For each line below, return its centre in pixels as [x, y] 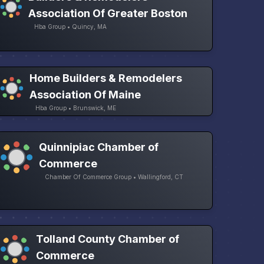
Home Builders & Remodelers [106, 78]
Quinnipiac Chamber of [99, 147]
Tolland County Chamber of [107, 239]
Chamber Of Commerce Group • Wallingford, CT [114, 176]
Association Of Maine [85, 95]
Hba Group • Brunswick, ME [76, 108]
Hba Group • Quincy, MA [71, 27]
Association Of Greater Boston [108, 14]
